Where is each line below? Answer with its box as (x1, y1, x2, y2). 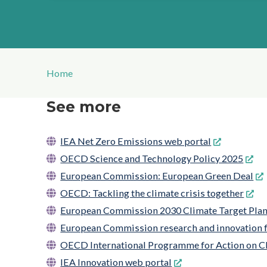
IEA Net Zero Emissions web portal (60, 135, 212, 147)
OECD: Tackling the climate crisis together (60, 187, 244, 198)
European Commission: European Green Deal (60, 169, 254, 181)
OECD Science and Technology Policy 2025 (60, 152, 244, 164)
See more (46, 97, 121, 116)
